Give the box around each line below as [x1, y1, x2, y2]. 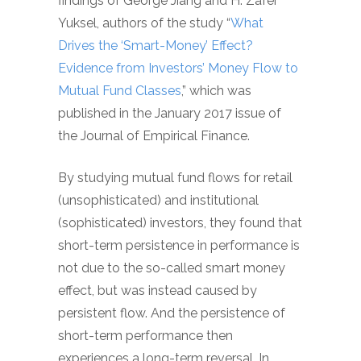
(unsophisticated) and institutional [58, 193, 259, 208]
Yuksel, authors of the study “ [58, 15, 230, 31]
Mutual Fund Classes [58, 83, 181, 98]
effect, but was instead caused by [58, 283, 257, 298]
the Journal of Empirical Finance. [58, 128, 250, 143]
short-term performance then [58, 328, 233, 343]
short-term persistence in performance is [58, 238, 300, 253]
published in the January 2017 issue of [58, 106, 281, 121]
